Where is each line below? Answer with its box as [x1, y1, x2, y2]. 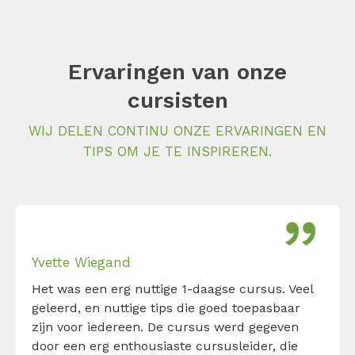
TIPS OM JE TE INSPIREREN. [83, 143, 272, 159]
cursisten [127, 87, 228, 113]
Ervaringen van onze [68, 59, 287, 85]
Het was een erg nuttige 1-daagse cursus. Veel [32, 281, 313, 296]
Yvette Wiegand [32, 254, 131, 270]
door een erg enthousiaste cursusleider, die [32, 338, 298, 353]
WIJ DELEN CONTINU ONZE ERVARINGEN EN [29, 123, 326, 139]
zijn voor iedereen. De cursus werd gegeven [32, 319, 299, 334]
